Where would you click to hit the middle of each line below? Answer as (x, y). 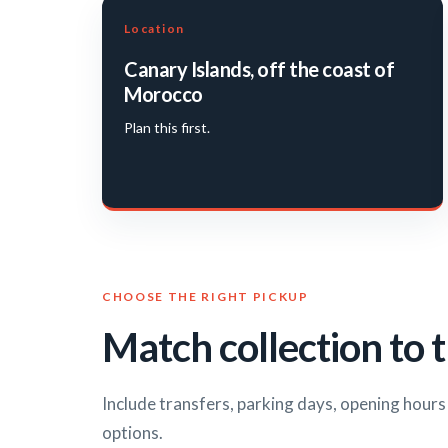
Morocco (163, 94)
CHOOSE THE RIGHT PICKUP (205, 297)
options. (132, 433)
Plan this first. (167, 128)
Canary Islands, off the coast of (259, 69)
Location (154, 29)
